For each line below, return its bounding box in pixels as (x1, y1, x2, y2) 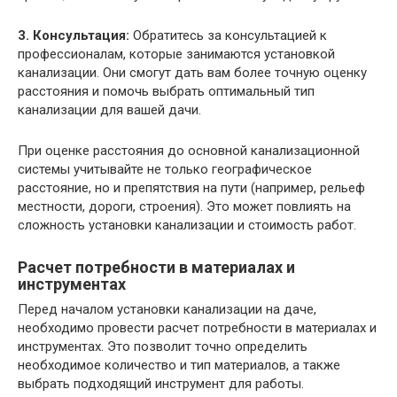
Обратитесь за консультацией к (129, 27, 327, 43)
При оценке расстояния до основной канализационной (18, 142, 360, 159)
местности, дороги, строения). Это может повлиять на (18, 198, 351, 214)
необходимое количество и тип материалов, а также (18, 356, 340, 373)
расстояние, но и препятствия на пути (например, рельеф (18, 179, 365, 196)
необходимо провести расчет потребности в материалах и (18, 319, 377, 336)
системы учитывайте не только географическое (18, 160, 312, 177)
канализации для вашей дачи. (18, 101, 201, 118)
